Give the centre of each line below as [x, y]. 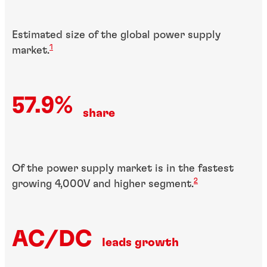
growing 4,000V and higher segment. [103, 184]
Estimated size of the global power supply [116, 35]
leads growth [140, 242]
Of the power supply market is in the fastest [123, 169]
